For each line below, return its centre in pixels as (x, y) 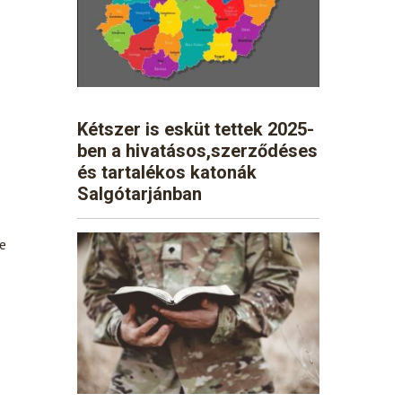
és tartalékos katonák (167, 172)
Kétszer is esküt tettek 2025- (196, 129)
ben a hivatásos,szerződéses (197, 150)
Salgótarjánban (140, 193)
